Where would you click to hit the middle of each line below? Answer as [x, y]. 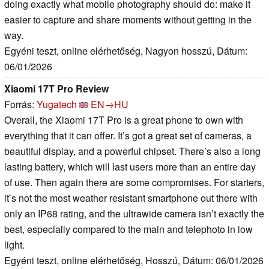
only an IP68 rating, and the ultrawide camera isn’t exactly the [134, 213]
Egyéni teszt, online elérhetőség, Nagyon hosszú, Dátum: [126, 50]
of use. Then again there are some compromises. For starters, [134, 182]
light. [14, 244]
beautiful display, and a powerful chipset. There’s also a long [132, 151]
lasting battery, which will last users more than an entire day [130, 166]
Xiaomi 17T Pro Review [56, 88]
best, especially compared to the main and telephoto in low [128, 229]
